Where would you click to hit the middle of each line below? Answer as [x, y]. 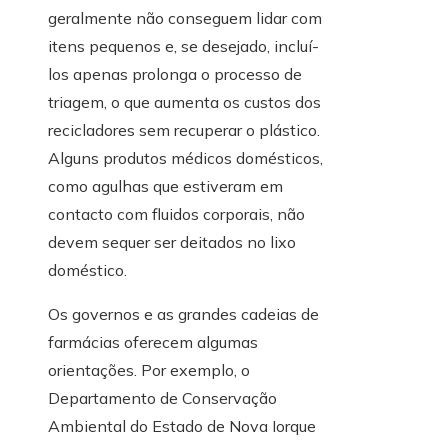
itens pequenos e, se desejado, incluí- [183, 46]
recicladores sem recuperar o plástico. [184, 130]
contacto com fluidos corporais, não [176, 214]
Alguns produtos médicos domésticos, [185, 158]
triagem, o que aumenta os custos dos [184, 102]
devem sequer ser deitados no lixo [172, 242]
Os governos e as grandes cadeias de [183, 314]
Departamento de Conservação [162, 398]
